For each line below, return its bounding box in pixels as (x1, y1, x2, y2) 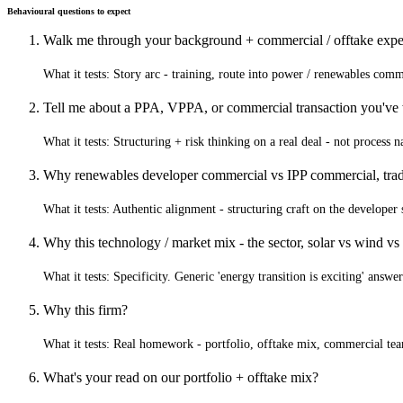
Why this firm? (43, 301, 128, 318)
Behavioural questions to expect (7, 5, 130, 16)
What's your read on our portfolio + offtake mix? (43, 369, 318, 385)
